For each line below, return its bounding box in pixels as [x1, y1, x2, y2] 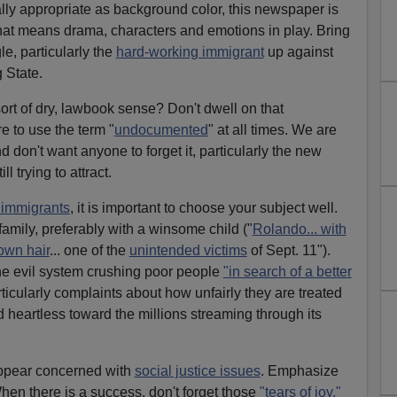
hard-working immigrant [115, 43, 264, 59]
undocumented [113, 121, 208, 137]
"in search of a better [222, 263, 352, 279]
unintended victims [128, 242, 247, 258]
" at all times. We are [207, 121, 337, 137]
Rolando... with [252, 221, 346, 237]
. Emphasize [260, 362, 339, 378]
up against [263, 43, 333, 59]
